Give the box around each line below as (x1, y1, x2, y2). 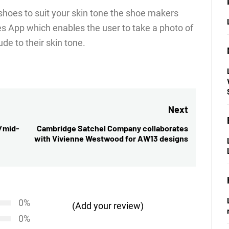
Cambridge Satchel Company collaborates (36, 123, 188, 133)
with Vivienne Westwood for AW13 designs (34, 133, 188, 143)
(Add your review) (72, 200, 144, 211)
